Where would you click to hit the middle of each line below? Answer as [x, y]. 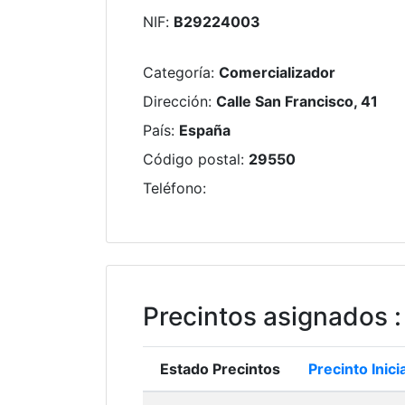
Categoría [177, 72]
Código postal [192, 159]
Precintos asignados [265, 316]
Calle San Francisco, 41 [297, 101]
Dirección [175, 101]
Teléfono [173, 188]
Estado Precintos [220, 369]
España [205, 130]
